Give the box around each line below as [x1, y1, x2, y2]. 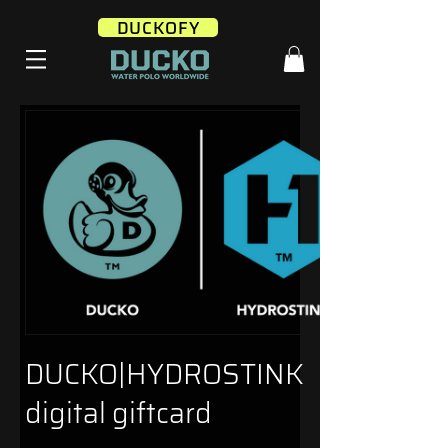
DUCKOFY [116, 14, 200, 41]
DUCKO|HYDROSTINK [25, 352, 304, 397]
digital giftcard [25, 391, 212, 436]
